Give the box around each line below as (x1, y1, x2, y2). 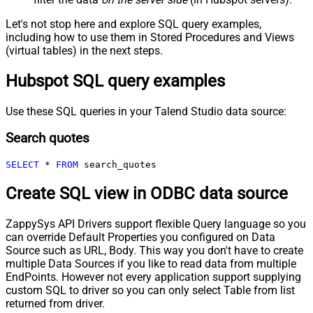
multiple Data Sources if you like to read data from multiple (6, 256, 296, 270)
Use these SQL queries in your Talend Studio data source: (6, 104, 286, 118)
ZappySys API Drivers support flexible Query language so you (6, 217, 306, 231)
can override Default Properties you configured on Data (6, 230, 275, 244)
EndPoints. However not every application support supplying (6, 270, 301, 284)
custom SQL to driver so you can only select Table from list (6, 283, 295, 297)
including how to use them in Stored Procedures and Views (6, 30, 294, 44)
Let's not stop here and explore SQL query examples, (6, 17, 261, 31)
